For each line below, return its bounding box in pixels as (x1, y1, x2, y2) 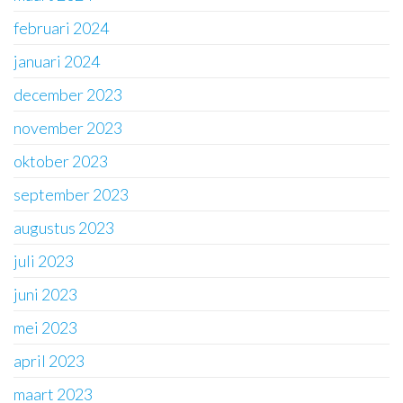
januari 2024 (13, 51, 100, 71)
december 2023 (13, 85, 122, 104)
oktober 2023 (13, 151, 108, 171)
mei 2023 (13, 318, 77, 337)
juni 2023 (13, 284, 77, 304)
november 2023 (13, 118, 122, 138)
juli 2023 (13, 251, 74, 271)
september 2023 (13, 184, 129, 204)
